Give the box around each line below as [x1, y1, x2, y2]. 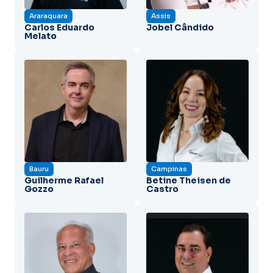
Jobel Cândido [146, 21, 214, 33]
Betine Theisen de [146, 174, 231, 186]
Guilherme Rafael [24, 174, 104, 186]
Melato [24, 30, 57, 41]
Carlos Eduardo [24, 21, 94, 33]
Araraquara [29, 11, 68, 20]
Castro [146, 183, 179, 194]
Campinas [151, 164, 187, 173]
